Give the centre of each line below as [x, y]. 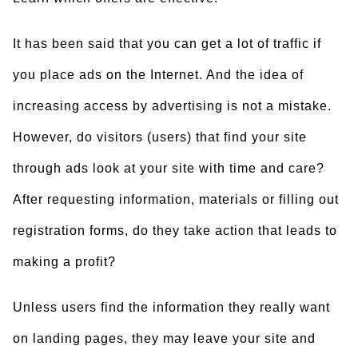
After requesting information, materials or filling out [176, 199]
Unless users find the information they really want [171, 307]
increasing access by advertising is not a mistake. [172, 106]
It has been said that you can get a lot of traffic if [167, 44]
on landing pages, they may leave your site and [164, 338]
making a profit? [64, 262]
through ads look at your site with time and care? [169, 168]
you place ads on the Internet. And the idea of [158, 75]
